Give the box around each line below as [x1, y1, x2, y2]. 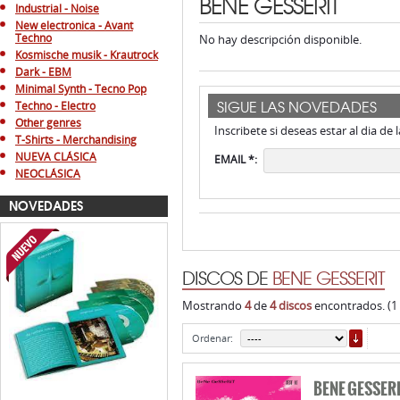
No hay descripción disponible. [199, 31, 362, 47]
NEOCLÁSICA [15, 166, 80, 181]
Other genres [15, 115, 81, 130]
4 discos [270, 297, 312, 313]
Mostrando [182, 297, 245, 313]
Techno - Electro [15, 98, 96, 113]
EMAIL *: [214, 152, 260, 167]
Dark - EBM [15, 64, 71, 79]
